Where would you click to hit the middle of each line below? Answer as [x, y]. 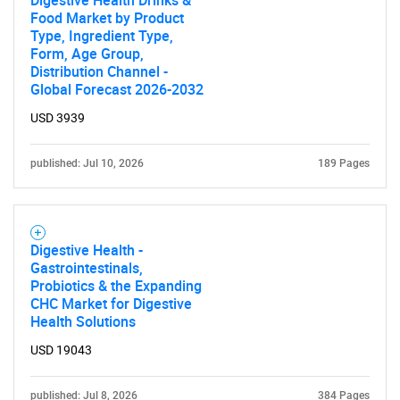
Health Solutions [83, 321]
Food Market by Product [107, 18]
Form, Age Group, [87, 54]
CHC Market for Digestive [111, 304]
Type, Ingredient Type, [102, 36]
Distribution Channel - [99, 71]
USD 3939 [58, 118]
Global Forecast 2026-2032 [117, 89]
